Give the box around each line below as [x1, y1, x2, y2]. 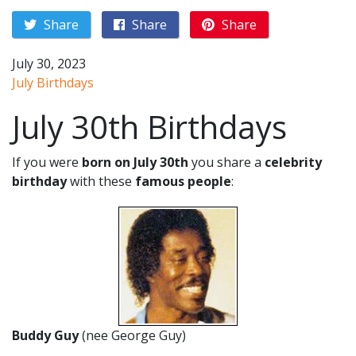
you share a [188, 153, 265, 171]
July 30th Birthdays [12, 105, 287, 149]
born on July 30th [82, 153, 188, 171]
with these [67, 172, 135, 190]
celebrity [265, 153, 322, 171]
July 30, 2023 [12, 55, 86, 72]
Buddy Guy [12, 327, 82, 344]
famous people [135, 172, 231, 190]
